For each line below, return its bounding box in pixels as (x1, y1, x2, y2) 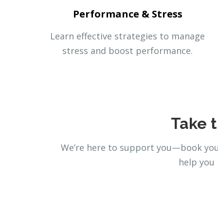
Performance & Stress (73, 7, 182, 20)
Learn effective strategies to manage (50, 30, 205, 42)
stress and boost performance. (62, 44, 193, 56)
